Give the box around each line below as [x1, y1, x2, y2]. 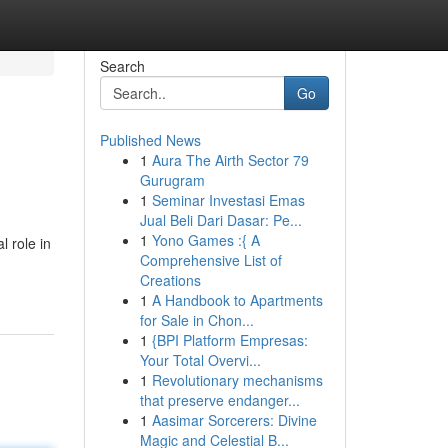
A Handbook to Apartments [151, 290, 323, 310]
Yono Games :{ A [151, 230, 260, 250]
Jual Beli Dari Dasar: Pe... [139, 210, 302, 230]
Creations [139, 270, 201, 290]
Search [99, 56, 145, 76]
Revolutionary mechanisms [151, 370, 323, 390]
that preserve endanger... [139, 390, 300, 410]
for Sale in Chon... [139, 310, 254, 330]
